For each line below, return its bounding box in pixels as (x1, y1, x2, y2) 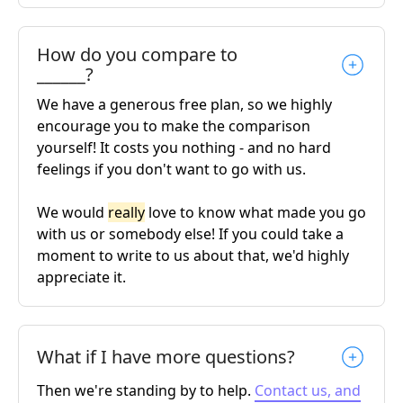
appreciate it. (37, 266, 126, 287)
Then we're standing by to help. (37, 380, 255, 400)
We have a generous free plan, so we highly (37, 94, 332, 114)
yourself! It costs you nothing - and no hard (37, 137, 331, 157)
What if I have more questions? (37, 344, 295, 369)
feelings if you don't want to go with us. (37, 158, 306, 179)
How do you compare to (37, 41, 237, 67)
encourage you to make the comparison (37, 115, 310, 136)
